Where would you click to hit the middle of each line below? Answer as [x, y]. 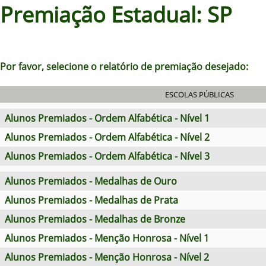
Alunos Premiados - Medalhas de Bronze [95, 219]
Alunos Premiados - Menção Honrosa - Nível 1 [107, 238]
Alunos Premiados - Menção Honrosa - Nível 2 [107, 257]
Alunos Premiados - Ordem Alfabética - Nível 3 [107, 156]
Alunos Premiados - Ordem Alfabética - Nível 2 [107, 137]
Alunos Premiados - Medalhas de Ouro [91, 181]
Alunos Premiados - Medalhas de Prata [91, 200]
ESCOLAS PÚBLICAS [199, 94]
